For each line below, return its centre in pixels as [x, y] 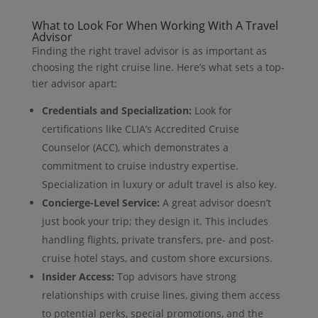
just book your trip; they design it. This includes [155, 221]
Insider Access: [78, 277]
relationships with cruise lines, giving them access [161, 295]
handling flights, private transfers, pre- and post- [158, 240]
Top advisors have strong [175, 277]
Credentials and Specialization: [116, 111]
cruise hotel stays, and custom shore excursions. [157, 258]
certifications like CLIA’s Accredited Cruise [140, 129]
